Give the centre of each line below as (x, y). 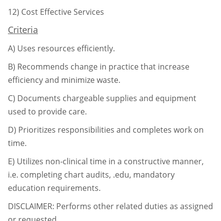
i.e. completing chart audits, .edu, (71, 174)
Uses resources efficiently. (66, 48)
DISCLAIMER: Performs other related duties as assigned (110, 206)
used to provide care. (47, 111)
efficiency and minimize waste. (64, 80)
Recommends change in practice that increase (103, 66)
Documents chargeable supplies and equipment (107, 98)
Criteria (23, 29)
